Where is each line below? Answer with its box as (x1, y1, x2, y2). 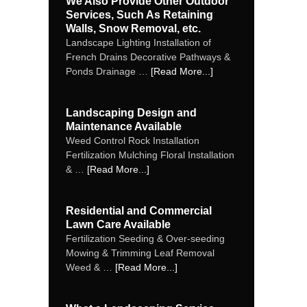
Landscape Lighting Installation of (66, 37, 211, 48)
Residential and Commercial (66, 205, 212, 217)
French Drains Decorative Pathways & (66, 51, 230, 62)
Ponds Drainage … (66, 66, 151, 77)
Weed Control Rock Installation (66, 135, 199, 146)
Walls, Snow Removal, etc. (66, 23, 201, 34)
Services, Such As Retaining (66, 9, 213, 21)
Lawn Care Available (66, 219, 171, 230)
